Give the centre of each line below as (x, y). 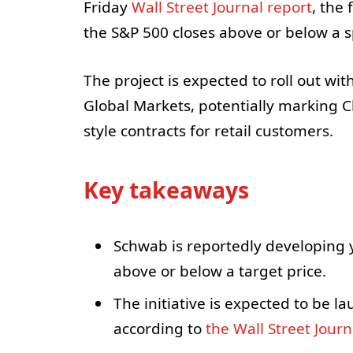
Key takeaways (166, 190)
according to (159, 328)
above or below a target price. (219, 271)
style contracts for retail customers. (208, 130)
